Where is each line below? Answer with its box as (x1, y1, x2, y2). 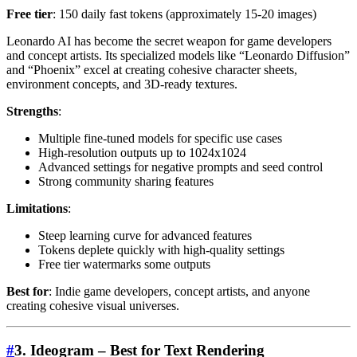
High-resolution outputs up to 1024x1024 (38, 145, 246, 159)
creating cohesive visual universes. (6, 298, 179, 312)
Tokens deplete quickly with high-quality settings (38, 242, 284, 257)
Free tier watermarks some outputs (38, 257, 210, 271)
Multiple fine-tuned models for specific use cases (38, 131, 282, 145)
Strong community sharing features (38, 174, 214, 188)
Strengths (6, 104, 58, 118)
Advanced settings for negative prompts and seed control (38, 159, 323, 174)
